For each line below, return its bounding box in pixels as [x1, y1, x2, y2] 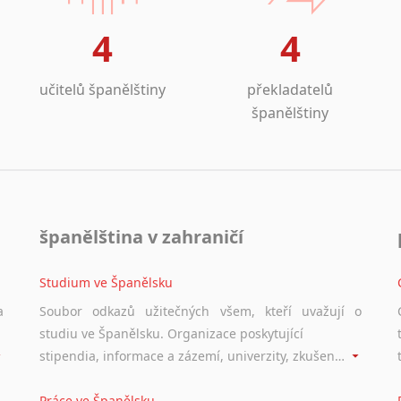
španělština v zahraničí [39, 225, 243, 249]
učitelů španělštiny [39, 80, 166, 99]
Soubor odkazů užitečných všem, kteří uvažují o [39, 303, 362, 320]
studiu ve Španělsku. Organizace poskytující [39, 325, 303, 342]
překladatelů [247, 80, 333, 99]
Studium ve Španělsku [39, 274, 173, 291]
